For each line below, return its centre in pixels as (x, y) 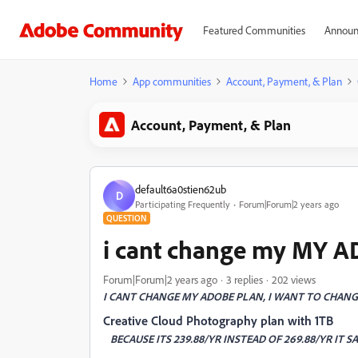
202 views (294, 279)
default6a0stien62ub (181, 189)
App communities (172, 81)
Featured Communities (254, 30)
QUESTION (127, 218)
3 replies (245, 279)
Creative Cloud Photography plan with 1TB (218, 320)
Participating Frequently (183, 204)
